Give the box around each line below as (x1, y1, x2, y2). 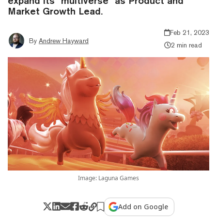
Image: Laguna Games (78, 173, 139, 182)
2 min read (170, 41, 202, 49)
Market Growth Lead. (8, 5, 103, 16)
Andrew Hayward (39, 36, 89, 45)
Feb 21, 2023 (170, 28, 209, 36)
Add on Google (118, 201, 169, 211)
